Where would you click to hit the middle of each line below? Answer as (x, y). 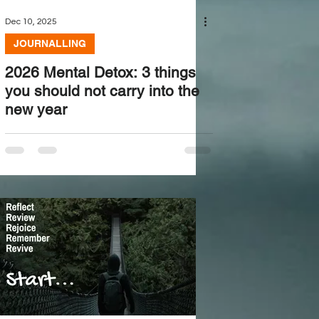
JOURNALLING (49, 43)
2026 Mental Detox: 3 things (100, 72)
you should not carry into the (102, 91)
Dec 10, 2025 (31, 21)
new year (36, 109)
